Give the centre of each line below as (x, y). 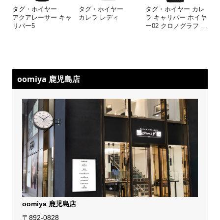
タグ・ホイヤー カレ (175, 9)
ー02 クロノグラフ (173, 26)
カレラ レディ (99, 17)
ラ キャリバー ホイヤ (176, 17)
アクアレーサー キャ (42, 17)
